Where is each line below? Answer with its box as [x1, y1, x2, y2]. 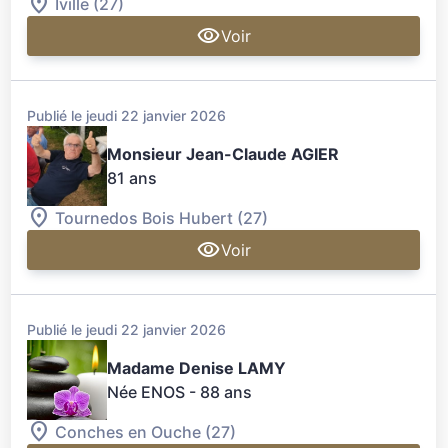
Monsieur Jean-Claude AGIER [107, 144, 340, 165]
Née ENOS [107, 382, 186, 403]
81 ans [107, 168, 158, 189]
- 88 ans [189, 382, 253, 403]
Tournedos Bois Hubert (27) [55, 208, 269, 229]
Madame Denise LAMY [107, 358, 287, 379]
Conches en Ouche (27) [55, 422, 237, 443]
